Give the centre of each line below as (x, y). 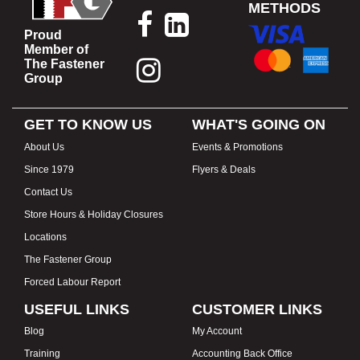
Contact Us (48, 192)
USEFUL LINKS (77, 309)
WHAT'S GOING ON (259, 125)
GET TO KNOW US (88, 125)
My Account (217, 331)
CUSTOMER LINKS (257, 309)
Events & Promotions (237, 147)
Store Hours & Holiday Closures (94, 214)
